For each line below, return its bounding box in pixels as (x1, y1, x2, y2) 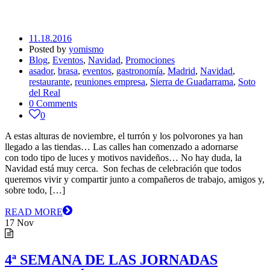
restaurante (29, 76, 70, 87)
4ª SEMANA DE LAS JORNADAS (5, 252, 218, 268)
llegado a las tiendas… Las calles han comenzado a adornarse (5, 141, 238, 152)
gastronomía (116, 65, 163, 76)
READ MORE (5, 206, 63, 217)
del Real (29, 87, 60, 98)
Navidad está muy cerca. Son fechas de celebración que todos (5, 163, 241, 174)
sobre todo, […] (5, 184, 65, 195)
